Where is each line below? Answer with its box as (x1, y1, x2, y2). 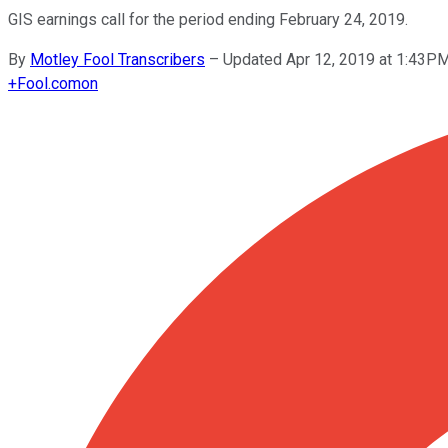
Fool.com (17, 73, 81, 93)
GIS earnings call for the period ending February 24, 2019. (8, 9, 408, 29)
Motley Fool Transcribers (30, 49, 205, 69)
